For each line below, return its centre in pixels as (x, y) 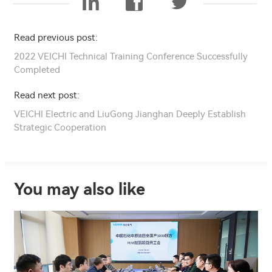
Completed (37, 70)
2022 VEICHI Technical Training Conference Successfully (131, 56)
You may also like (80, 189)
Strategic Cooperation (60, 127)
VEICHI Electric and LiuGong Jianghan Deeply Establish (130, 114)
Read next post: (47, 95)
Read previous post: (56, 37)
